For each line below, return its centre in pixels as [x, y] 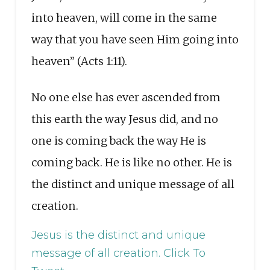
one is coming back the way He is [118, 140]
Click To [184, 253]
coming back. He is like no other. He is [131, 162]
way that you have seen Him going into [135, 39]
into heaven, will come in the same [124, 17]
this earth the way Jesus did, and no [124, 119]
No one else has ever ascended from [126, 97]
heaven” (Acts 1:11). [79, 61]
